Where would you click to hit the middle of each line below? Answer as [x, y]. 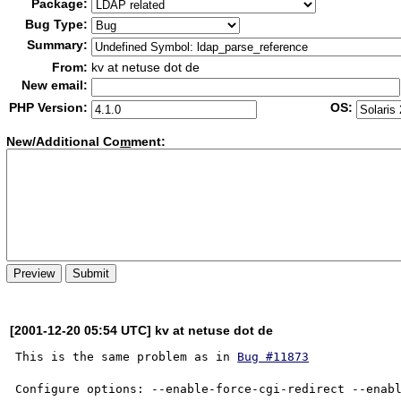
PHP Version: [49, 107]
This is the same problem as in [127, 356]
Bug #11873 [273, 356]
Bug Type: [57, 24]
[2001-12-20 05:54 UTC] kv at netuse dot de [142, 330]
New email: [55, 85]
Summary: [58, 45]
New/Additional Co [64, 142]
